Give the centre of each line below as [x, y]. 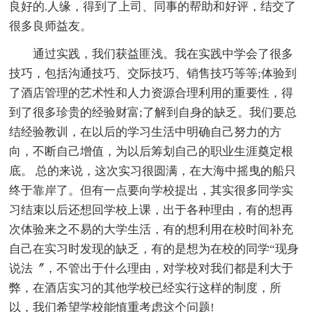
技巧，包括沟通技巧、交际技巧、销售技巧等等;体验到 [153, 73]
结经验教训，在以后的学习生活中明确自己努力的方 [146, 132]
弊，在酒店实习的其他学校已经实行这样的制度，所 [146, 288]
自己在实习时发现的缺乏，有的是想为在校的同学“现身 [154, 249]
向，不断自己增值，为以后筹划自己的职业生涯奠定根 [151, 151]
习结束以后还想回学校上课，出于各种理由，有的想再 [151, 210]
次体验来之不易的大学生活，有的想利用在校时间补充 [151, 229]
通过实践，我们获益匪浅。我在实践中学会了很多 [151, 54]
